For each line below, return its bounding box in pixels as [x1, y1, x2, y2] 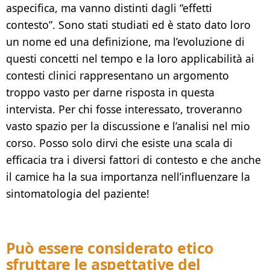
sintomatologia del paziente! [6, 186, 149, 201]
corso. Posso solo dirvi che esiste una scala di [6, 136, 233, 151]
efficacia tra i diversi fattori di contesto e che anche [6, 152, 261, 168]
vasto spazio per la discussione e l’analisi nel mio [6, 119, 250, 134]
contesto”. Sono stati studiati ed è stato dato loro [6, 17, 251, 33]
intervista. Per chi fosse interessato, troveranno [6, 102, 242, 117]
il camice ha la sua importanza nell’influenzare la [6, 169, 250, 184]
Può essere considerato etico [6, 237, 214, 259]
